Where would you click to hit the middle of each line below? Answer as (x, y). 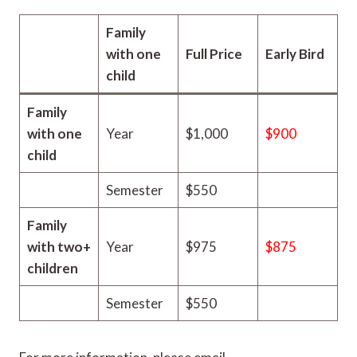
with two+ (59, 247)
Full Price (214, 54)
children (52, 268)
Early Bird (294, 54)
